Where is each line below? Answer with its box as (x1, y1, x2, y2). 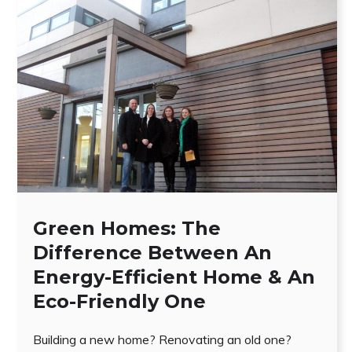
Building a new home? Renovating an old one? (33, 331, 291, 347)
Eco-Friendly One (33, 289, 206, 313)
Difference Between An (33, 240, 272, 264)
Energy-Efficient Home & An (33, 265, 315, 288)
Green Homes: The (33, 216, 221, 240)
